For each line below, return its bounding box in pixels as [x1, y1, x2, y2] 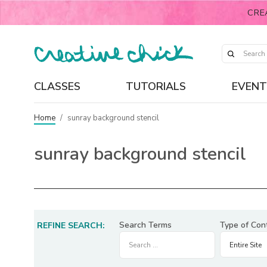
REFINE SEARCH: [37, 220, 105, 231]
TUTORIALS [126, 79, 187, 94]
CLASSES [34, 79, 80, 94]
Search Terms [119, 219, 172, 231]
